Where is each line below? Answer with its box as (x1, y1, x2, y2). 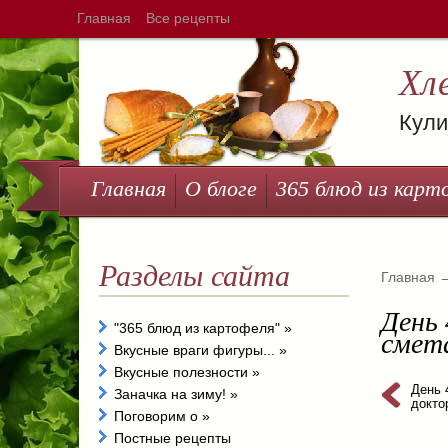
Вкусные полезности (114, 364, 252, 380)
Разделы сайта (99, 259, 290, 292)
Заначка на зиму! (114, 386, 230, 402)
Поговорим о (114, 408, 202, 424)
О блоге (185, 176, 257, 201)
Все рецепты (146, 10, 230, 26)
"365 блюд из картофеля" (114, 320, 284, 336)
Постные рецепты (114, 430, 231, 446)
